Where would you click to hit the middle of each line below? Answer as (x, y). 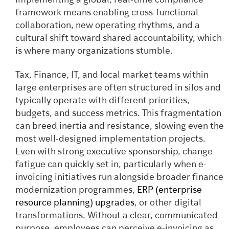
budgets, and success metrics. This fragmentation (118, 114)
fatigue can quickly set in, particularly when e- (111, 165)
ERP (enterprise (169, 191)
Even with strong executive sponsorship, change (114, 152)
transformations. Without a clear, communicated (117, 216)
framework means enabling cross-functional (107, 13)
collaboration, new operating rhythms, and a (108, 26)
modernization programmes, (76, 191)
